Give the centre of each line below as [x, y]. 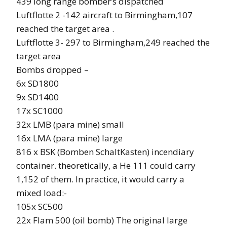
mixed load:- [42, 193]
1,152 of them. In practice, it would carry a [100, 179]
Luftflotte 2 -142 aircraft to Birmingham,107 [104, 15]
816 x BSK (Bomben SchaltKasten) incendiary [105, 152]
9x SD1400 [37, 97]
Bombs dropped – [52, 69]
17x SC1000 [40, 110]
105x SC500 [40, 206]
